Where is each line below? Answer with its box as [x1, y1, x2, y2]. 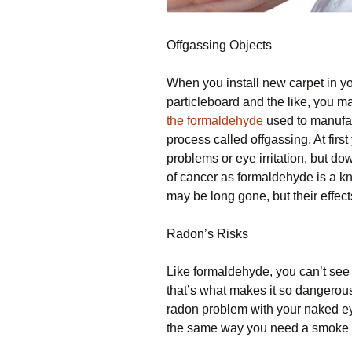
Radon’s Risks [167, 227, 248, 241]
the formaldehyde [167, 114, 263, 128]
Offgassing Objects [167, 38, 272, 53]
